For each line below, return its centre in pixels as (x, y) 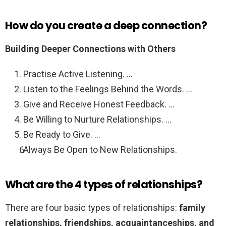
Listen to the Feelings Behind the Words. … (108, 89)
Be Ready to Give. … (62, 135)
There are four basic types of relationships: (92, 208)
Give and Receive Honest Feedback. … (99, 104)
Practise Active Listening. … (78, 74)
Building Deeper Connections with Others (90, 49)
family (192, 208)
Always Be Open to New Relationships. (100, 150)
